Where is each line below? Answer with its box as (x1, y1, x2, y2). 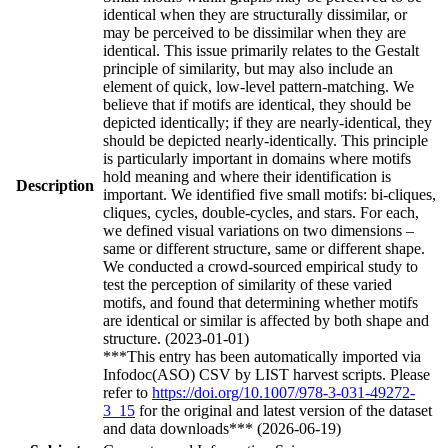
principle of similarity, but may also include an (103, 59, 393, 77)
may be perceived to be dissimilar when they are (103, 23, 406, 41)
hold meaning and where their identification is (103, 167, 391, 185)
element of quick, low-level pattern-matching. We (103, 77, 414, 95)
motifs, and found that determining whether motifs (103, 293, 418, 311)
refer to (103, 383, 152, 401)
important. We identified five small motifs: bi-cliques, (103, 185, 436, 203)
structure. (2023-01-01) (103, 329, 249, 347)
